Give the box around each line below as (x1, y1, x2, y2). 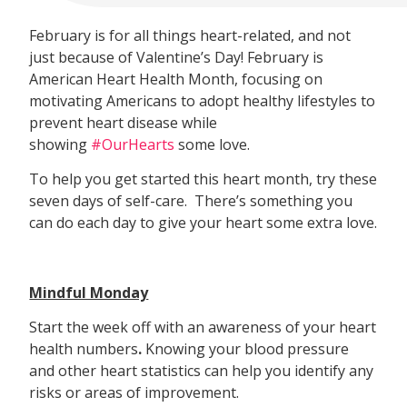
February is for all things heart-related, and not (29, 25, 352, 45)
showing (29, 134, 92, 154)
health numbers (29, 339, 139, 360)
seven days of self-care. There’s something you (29, 191, 353, 212)
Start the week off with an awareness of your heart (29, 317, 377, 338)
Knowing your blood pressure (145, 339, 350, 360)
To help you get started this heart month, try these (29, 169, 378, 190)
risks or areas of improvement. (29, 382, 240, 403)
